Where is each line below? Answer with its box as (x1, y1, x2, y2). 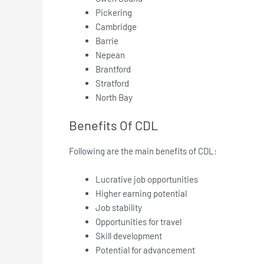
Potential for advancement (95, 244, 195, 255)
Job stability (95, 202, 142, 213)
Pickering (95, 7, 132, 18)
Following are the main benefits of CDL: (69, 145, 217, 156)
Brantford (95, 64, 131, 75)
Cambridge (95, 21, 137, 32)
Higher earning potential (95, 187, 187, 199)
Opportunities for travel (95, 216, 181, 227)
